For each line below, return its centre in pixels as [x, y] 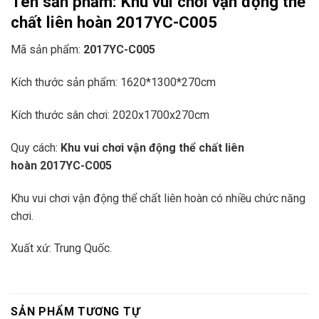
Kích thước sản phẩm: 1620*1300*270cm [113, 83]
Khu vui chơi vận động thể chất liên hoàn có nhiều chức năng [158, 198]
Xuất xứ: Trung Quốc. [61, 249]
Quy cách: [36, 147]
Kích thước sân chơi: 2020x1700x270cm [110, 115]
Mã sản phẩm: [47, 50]
